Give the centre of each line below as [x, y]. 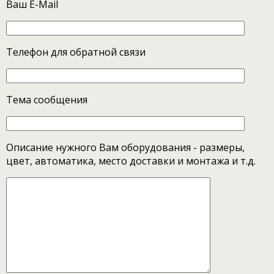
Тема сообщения [47, 99]
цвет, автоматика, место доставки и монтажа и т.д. [131, 161]
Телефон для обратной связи [76, 52]
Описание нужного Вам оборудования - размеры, [125, 147]
